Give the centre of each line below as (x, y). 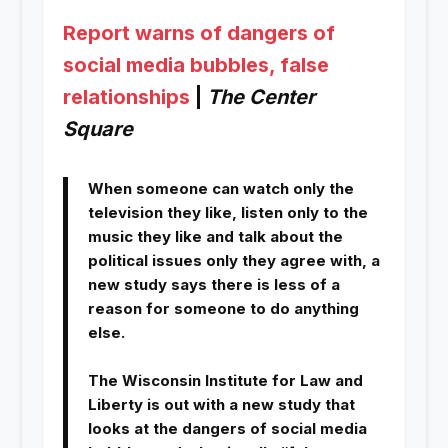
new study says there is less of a (213, 285)
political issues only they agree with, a (233, 261)
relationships (126, 97)
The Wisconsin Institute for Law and (225, 381)
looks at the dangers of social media (227, 429)
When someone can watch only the (220, 189)
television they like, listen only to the (227, 213)
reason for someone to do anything (223, 309)
